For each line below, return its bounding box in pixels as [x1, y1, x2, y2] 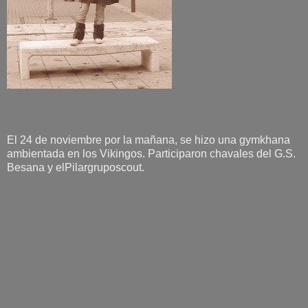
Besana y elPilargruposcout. [7, 161, 144, 173]
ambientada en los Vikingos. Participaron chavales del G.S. [7, 147, 296, 159]
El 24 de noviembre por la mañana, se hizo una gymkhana [7, 133, 290, 146]
